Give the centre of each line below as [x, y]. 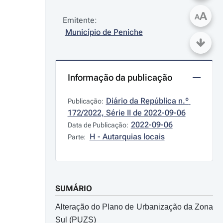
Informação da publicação [120, 77]
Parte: [77, 137]
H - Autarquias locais [127, 137]
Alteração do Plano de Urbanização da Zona [134, 207]
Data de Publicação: [98, 125]
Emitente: [80, 20]
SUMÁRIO [73, 188]
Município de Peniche [104, 32]
